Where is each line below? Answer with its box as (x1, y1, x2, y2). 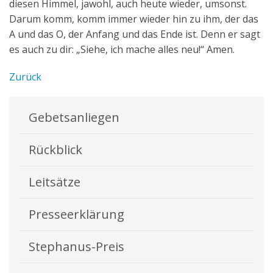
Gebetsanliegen (29, 109, 119, 126)
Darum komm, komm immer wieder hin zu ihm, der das (9, 12, 258, 26)
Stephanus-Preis (29, 238, 124, 255)
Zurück (9, 70, 41, 84)
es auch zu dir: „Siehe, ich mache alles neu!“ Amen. (9, 43, 235, 57)
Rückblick (29, 141, 82, 158)
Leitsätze (29, 174, 80, 191)
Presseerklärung (29, 206, 124, 223)
